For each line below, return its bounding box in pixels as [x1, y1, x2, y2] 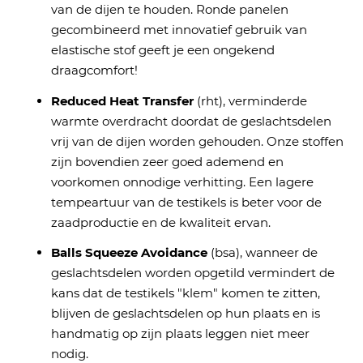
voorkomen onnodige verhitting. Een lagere [50, 173, 314, 190]
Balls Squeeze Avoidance [50, 245, 207, 261]
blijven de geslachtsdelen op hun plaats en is [50, 305, 320, 322]
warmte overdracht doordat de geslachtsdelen [50, 113, 331, 129]
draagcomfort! [50, 62, 138, 79]
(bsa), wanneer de [207, 245, 318, 261]
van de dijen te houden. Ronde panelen [50, 2, 288, 18]
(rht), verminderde [193, 92, 307, 109]
